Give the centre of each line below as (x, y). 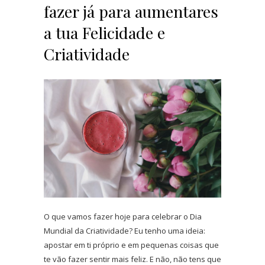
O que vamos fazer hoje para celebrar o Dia (123, 216)
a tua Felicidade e (104, 32)
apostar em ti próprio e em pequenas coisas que (131, 245)
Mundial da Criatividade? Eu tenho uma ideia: (125, 230)
